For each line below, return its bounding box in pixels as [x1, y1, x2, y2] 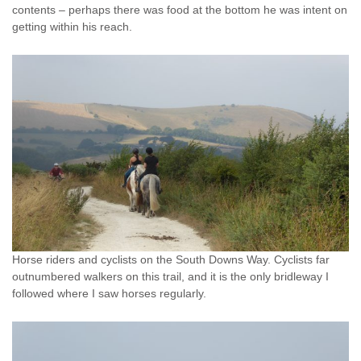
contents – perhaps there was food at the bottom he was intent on [12, 3, 347, 16]
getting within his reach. [12, 20, 132, 33]
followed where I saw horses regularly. [12, 288, 206, 301]
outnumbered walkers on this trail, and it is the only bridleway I [12, 271, 329, 284]
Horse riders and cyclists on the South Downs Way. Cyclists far [12, 254, 330, 267]
